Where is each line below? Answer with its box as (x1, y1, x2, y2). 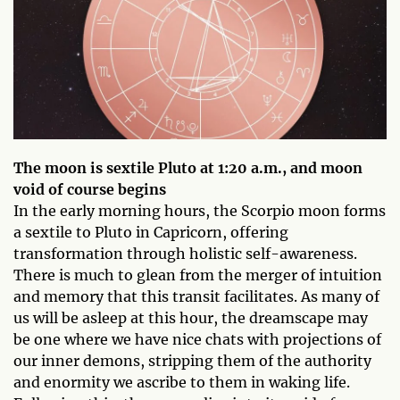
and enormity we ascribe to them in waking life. (13, 373, 350, 391)
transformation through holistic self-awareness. (13, 245, 357, 262)
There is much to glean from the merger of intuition (13, 266, 382, 284)
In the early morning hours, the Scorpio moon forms (13, 202, 386, 220)
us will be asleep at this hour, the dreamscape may (13, 309, 368, 327)
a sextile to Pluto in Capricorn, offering (13, 223, 288, 241)
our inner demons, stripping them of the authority (13, 352, 371, 370)
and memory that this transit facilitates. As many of (13, 287, 379, 305)
